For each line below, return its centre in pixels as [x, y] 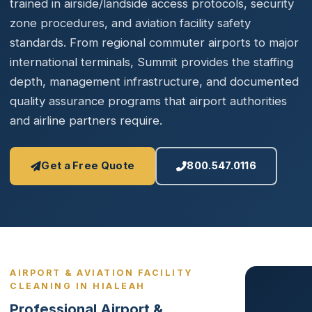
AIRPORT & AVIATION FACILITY [101, 273]
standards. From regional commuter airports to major [154, 42]
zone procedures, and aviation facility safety [130, 23]
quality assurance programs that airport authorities [148, 101]
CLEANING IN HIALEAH [78, 286]
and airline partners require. [86, 120]
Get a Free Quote [88, 166]
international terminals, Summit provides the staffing [151, 62]
